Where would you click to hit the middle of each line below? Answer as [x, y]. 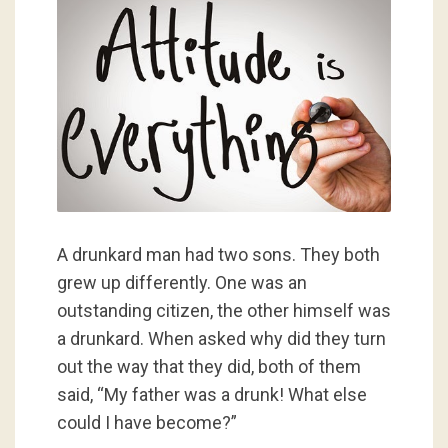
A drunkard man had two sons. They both [218, 255]
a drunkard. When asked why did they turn [221, 339]
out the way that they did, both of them [208, 367]
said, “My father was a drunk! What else [211, 395]
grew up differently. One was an [181, 283]
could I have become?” [146, 423]
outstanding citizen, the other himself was [223, 311]
